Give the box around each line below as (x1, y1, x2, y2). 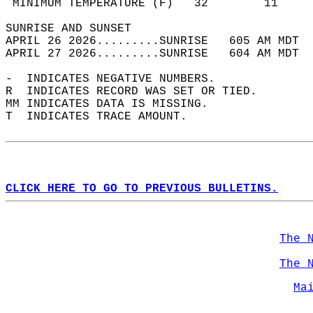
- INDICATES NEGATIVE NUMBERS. (6, 73, 229, 85)
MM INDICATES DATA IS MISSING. (6, 98, 222, 110)
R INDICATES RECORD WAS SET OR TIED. (6, 85, 271, 98)
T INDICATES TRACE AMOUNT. (6, 110, 201, 123)
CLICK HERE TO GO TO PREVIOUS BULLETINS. (6, 182, 278, 195)
